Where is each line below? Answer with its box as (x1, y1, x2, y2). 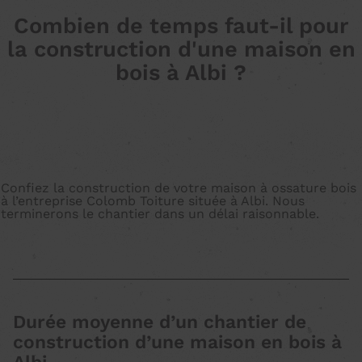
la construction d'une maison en (6, 36, 356, 63)
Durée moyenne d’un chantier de (13, 311, 306, 334)
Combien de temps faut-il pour (14, 13, 348, 40)
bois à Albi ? (116, 60, 246, 86)
